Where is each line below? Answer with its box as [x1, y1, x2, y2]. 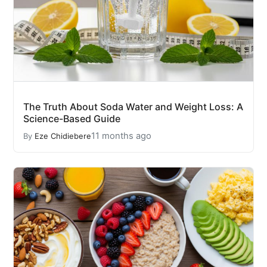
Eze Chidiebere [35, 131, 91, 141]
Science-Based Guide [23, 113, 120, 125]
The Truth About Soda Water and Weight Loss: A [23, 101, 243, 113]
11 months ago [91, 131, 151, 141]
